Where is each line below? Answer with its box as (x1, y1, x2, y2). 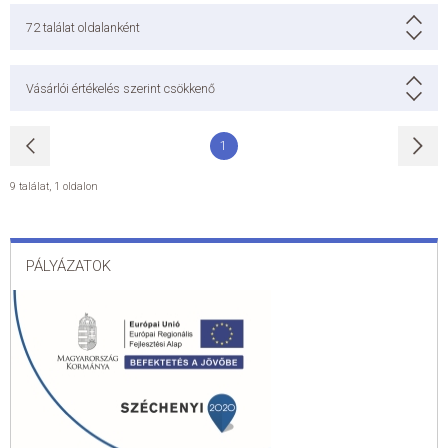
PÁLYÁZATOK (26, 257, 111, 275)
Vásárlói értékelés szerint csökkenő (26, 80, 215, 96)
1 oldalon (54, 180, 98, 193)
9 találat (10, 180, 49, 193)
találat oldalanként (43, 19, 140, 35)
